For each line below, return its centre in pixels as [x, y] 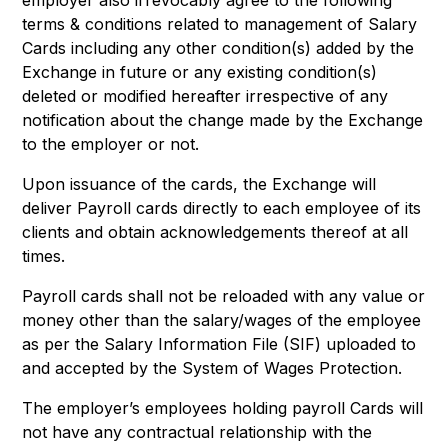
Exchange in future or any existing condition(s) [200, 72]
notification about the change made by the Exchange [223, 120]
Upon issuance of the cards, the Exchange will [199, 184]
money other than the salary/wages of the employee [222, 320]
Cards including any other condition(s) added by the [218, 48]
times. [44, 256]
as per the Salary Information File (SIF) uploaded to [219, 344]
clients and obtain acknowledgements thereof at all [215, 232]
